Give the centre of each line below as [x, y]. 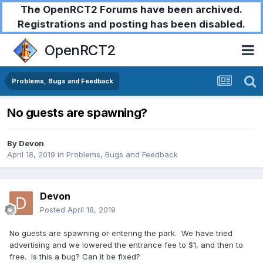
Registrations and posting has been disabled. [131, 24]
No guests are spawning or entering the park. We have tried [121, 233]
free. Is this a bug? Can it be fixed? [75, 257]
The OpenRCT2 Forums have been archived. [131, 9]
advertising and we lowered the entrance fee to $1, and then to [126, 245]
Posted [54, 210]
